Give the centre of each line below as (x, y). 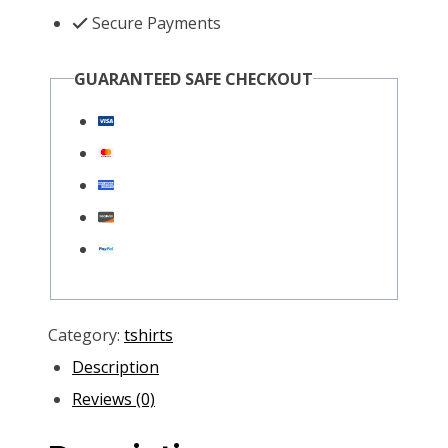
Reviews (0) (113, 398)
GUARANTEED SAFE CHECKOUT (193, 78)
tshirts (148, 334)
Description (115, 366)
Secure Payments (154, 22)
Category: (86, 334)
